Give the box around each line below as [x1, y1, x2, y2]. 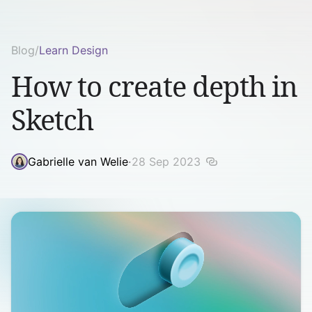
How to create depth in [11, 67, 297, 106]
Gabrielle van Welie [28, 155, 128, 169]
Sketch [11, 100, 93, 139]
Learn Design [39, 43, 108, 58]
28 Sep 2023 [132, 155, 201, 169]
